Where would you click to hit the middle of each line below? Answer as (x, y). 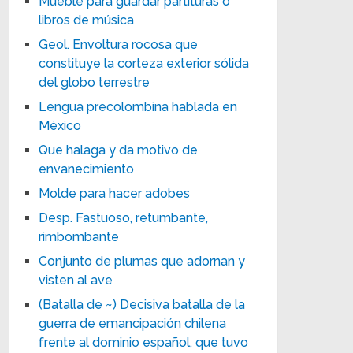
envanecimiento (87, 169)
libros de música (87, 20)
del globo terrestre (95, 82)
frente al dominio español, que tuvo (144, 342)
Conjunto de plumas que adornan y (142, 261)
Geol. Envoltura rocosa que (119, 44)
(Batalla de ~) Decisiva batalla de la (142, 304)
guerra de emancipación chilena (133, 323)
